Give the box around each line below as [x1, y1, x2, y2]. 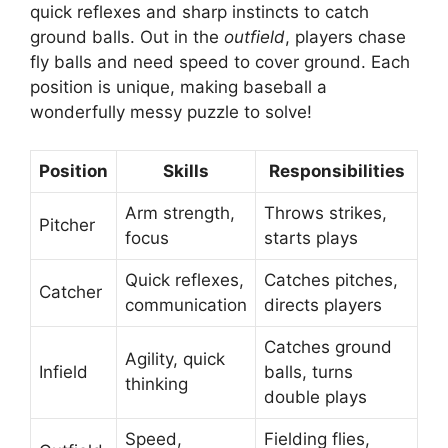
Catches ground [264, 337, 392, 358]
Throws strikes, [264, 203, 387, 224]
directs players [264, 295, 382, 316]
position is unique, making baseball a [30, 76, 327, 97]
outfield [224, 26, 285, 47]
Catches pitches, [264, 270, 398, 291]
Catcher [39, 282, 102, 303]
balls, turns [264, 362, 353, 383]
